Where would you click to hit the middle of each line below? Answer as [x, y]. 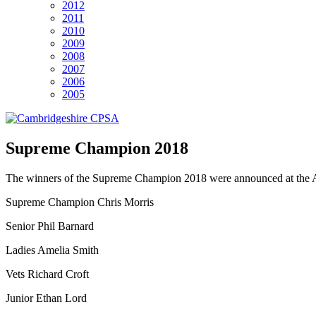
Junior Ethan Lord [46, 298]
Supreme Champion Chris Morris [80, 202]
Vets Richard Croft [47, 274]
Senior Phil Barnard [50, 226]
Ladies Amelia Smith [52, 250]
